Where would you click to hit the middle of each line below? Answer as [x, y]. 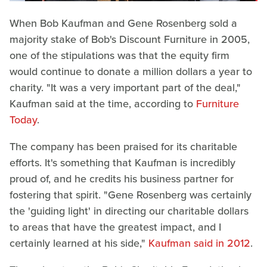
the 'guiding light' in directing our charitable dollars [129, 211]
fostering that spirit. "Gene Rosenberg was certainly [131, 195]
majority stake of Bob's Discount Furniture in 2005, [130, 40]
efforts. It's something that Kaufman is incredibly [122, 163]
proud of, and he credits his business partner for [122, 179]
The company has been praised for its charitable [123, 147]
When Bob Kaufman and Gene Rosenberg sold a [123, 24]
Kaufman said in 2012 [199, 243]
